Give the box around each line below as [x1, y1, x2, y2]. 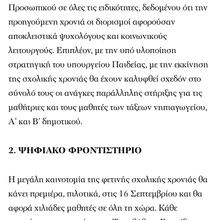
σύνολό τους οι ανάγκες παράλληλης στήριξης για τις [8, 87, 202, 99]
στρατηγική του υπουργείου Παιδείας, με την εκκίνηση [8, 59, 208, 70]
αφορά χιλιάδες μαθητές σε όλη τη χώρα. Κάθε [8, 202, 177, 214]
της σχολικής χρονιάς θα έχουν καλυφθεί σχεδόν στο [8, 73, 201, 84]
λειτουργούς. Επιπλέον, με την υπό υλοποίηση [8, 45, 176, 56]
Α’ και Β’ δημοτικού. [8, 116, 82, 127]
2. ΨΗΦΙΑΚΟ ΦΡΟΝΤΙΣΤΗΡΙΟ [8, 145, 142, 156]
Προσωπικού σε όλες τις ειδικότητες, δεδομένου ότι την [8, 2, 208, 13]
